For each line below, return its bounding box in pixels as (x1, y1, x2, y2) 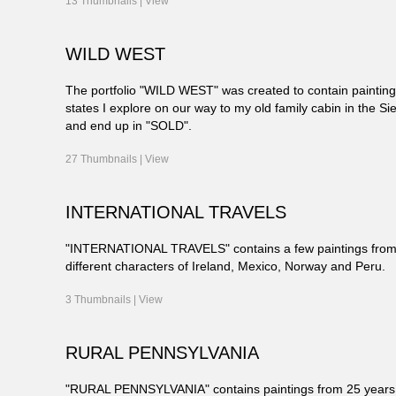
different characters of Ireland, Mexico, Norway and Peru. (65, 259, 386, 274)
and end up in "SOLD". (65, 118, 193, 133)
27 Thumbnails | (65, 153, 146, 166)
